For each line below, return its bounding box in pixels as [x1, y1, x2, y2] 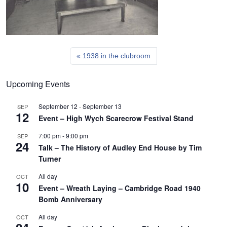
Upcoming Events [6, 78, 70, 90]
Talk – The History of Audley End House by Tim [39, 142, 202, 153]
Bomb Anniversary [39, 194, 102, 204]
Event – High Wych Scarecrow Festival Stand [39, 113, 194, 123]
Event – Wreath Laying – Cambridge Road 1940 [39, 183, 201, 193]
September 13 [83, 102, 122, 110]
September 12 [39, 102, 78, 110]
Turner [39, 154, 61, 164]
